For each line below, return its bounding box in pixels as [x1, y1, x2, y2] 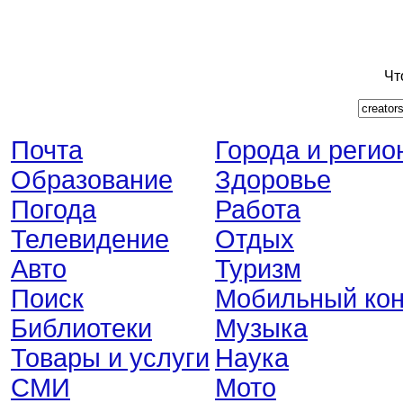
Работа [215, 195, 300, 224]
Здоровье [215, 166, 331, 194]
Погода [11, 195, 96, 224]
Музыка [215, 314, 308, 343]
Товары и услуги [11, 344, 210, 372]
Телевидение [11, 225, 169, 254]
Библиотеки [11, 314, 152, 343]
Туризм [215, 255, 301, 283]
